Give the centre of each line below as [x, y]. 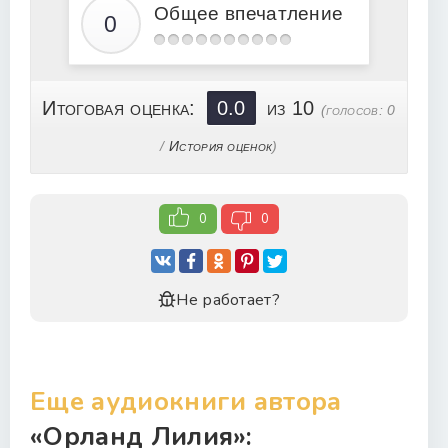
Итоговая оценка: [122, 108]
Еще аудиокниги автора [186, 401]
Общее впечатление [249, 13]
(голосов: [354, 110]
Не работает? [228, 300]
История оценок [220, 146]
